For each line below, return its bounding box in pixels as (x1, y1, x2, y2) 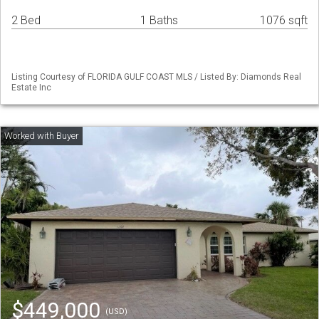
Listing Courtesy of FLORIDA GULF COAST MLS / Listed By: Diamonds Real (11, 72, 301, 83)
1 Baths (140, 14, 178, 28)
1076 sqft (260, 14, 308, 28)
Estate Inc (11, 83, 51, 93)
